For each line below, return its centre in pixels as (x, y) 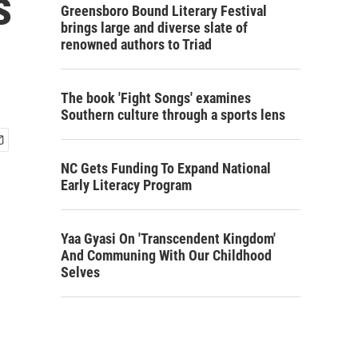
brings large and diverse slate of (154, 28)
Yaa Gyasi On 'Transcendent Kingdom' (168, 239)
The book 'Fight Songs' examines (156, 98)
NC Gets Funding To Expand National (166, 168)
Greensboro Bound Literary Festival (164, 11)
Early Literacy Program (126, 185)
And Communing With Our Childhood (166, 255)
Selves (80, 272)
